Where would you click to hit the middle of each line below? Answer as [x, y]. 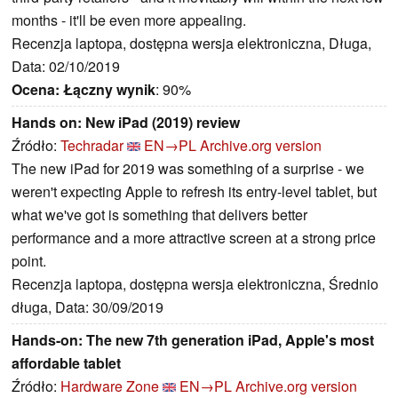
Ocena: [36, 90]
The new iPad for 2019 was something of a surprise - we [188, 169]
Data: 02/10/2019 [66, 67]
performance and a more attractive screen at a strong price [194, 238]
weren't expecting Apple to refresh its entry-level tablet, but [194, 192]
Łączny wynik [109, 90]
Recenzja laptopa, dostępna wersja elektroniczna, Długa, [191, 44]
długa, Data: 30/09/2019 [88, 307]
